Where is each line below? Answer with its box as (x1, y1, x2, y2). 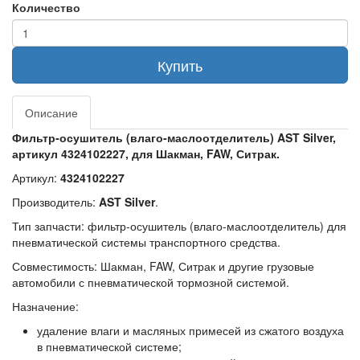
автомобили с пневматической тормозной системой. (12, 274, 289, 290)
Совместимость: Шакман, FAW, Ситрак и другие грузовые (12, 258, 314, 274)
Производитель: (12, 194, 99, 210)
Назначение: (12, 298, 79, 314)
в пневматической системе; (36, 338, 182, 354)
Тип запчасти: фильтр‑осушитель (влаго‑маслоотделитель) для (12, 218, 346, 234)
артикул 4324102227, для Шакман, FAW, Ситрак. (12, 145, 280, 162)
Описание (25, 104, 78, 121)
